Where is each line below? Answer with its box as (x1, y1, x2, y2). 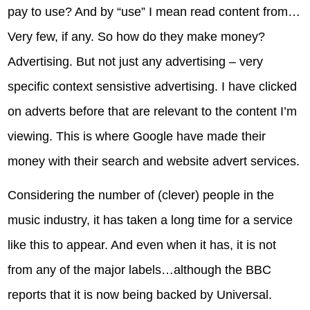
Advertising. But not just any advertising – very (8, 54, 264, 69)
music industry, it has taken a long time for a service (8, 213, 293, 228)
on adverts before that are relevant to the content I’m (8, 104, 298, 118)
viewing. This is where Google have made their (8, 129, 266, 143)
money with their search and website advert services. (8, 154, 300, 168)
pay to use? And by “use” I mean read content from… (8, 4, 301, 19)
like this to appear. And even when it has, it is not (8, 238, 277, 253)
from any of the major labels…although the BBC (8, 263, 272, 277)
